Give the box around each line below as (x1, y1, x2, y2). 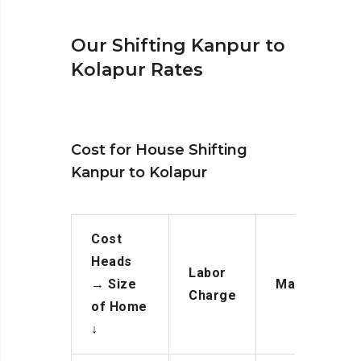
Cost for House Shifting (71, 141, 247, 160)
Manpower (276, 276, 343, 293)
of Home (91, 299, 147, 315)
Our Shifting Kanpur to (71, 35, 285, 57)
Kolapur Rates (71, 59, 203, 81)
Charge (189, 288, 236, 304)
